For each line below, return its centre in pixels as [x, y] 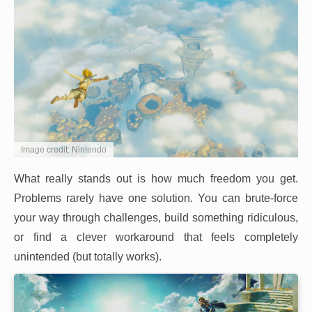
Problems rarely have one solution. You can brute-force [156, 198]
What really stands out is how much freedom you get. [156, 179]
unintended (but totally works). [88, 257]
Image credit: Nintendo [64, 150]
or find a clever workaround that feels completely [156, 237]
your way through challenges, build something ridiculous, [156, 218]
